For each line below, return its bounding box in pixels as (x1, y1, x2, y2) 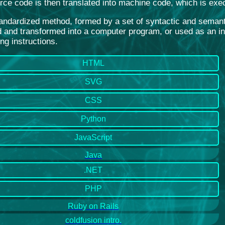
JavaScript (74, 133, 113, 142)
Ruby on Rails (68, 201, 119, 210)
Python (80, 114, 106, 123)
